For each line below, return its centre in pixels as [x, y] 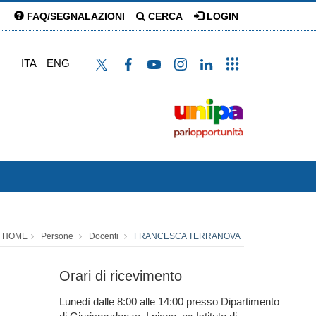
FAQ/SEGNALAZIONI [74, 16]
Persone [57, 236]
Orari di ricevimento [120, 276]
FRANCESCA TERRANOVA [187, 236]
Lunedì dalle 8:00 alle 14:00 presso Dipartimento [169, 302]
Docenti [104, 236]
